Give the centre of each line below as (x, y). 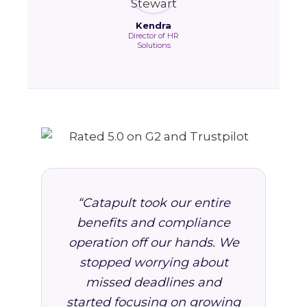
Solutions (153, 45)
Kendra (153, 25)
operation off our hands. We (153, 243)
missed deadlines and (153, 282)
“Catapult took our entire (153, 203)
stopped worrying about (153, 262)
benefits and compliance (153, 223)
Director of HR (153, 36)
